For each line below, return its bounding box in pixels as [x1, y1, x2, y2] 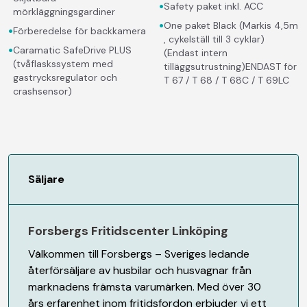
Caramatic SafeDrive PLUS [13, 43, 132, 56]
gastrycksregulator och [13, 71, 117, 84]
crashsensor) [13, 84, 72, 97]
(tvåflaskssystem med [13, 57, 113, 70]
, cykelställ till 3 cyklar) [164, 32, 265, 45]
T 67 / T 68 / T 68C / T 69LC [164, 73, 289, 86]
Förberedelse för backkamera [13, 24, 146, 37]
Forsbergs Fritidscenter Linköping [28, 222, 228, 239]
